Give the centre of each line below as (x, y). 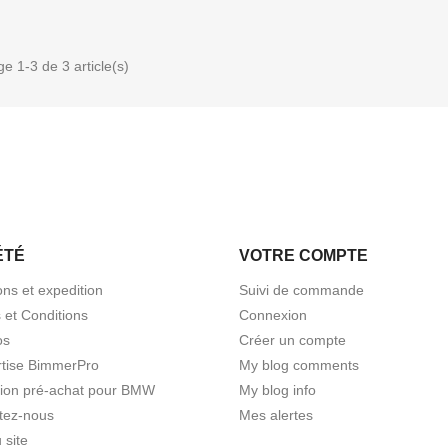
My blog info (277, 390)
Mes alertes (276, 415)
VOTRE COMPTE (303, 256)
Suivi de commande (301, 290)
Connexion (273, 315)
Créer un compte (292, 340)
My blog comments (299, 365)
